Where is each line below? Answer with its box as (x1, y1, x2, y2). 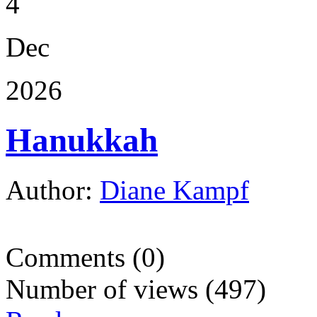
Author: (6, 175, 100, 206)
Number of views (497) (6, 274, 266, 305)
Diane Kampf (100, 175, 249, 206)
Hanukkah (6, 122, 158, 159)
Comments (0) (6, 242, 165, 273)
